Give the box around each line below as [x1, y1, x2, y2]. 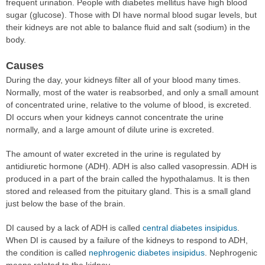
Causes [6, 59, 44, 72]
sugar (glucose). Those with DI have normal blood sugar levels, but [6, 9, 257, 20]
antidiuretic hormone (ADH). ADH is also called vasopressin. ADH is [6, 161, 257, 171]
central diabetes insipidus [143, 222, 237, 232]
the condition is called [6, 247, 89, 257]
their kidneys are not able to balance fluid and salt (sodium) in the [6, 22, 250, 32]
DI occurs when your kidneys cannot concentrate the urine [6, 112, 224, 122]
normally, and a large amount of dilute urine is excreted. [6, 124, 214, 134]
